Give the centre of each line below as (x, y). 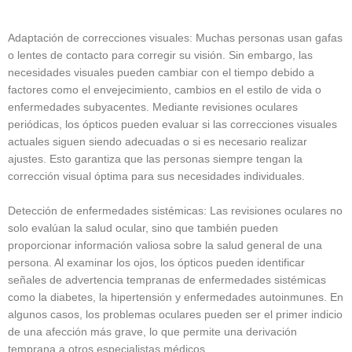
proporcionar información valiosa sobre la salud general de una (165, 245)
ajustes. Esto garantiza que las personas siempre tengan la (155, 159)
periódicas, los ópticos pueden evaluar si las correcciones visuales (172, 124)
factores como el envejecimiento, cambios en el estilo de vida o (165, 90)
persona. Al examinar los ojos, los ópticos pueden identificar (156, 262)
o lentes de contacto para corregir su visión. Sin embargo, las (160, 55)
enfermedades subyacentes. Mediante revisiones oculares (153, 107)
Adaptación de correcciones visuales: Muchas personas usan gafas (175, 38)
